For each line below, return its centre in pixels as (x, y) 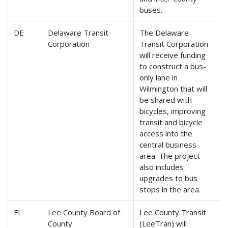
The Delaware (164, 33)
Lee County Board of (84, 212)
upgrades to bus (169, 178)
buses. (151, 10)
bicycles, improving (173, 111)
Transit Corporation (174, 44)
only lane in (159, 78)
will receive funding (173, 55)
